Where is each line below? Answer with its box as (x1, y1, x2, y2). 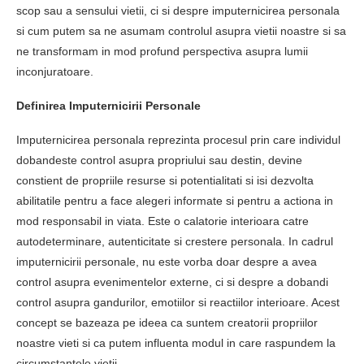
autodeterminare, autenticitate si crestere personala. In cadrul (16, 235, 333, 248)
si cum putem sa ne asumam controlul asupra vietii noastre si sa (16, 24, 346, 37)
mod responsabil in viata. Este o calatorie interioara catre (16, 214, 309, 227)
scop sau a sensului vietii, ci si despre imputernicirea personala (16, 4, 340, 17)
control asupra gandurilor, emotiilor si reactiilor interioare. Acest (16, 296, 340, 309)
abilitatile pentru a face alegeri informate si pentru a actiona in (16, 194, 333, 207)
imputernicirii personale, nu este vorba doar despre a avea (16, 255, 317, 268)
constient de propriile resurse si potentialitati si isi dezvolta (16, 174, 314, 187)
